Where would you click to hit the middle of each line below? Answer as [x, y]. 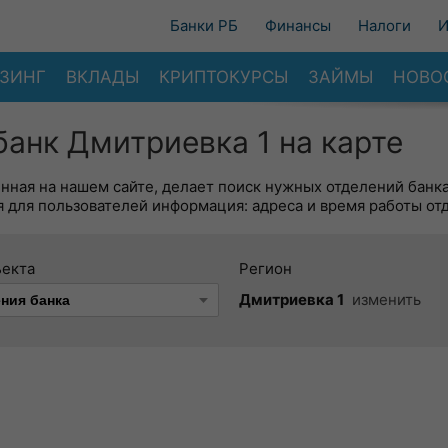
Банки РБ [204, 25]
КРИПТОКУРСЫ [223, 76]
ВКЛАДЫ [102, 76]
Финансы [298, 25]
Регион [265, 268]
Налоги [384, 25]
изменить [386, 299]
